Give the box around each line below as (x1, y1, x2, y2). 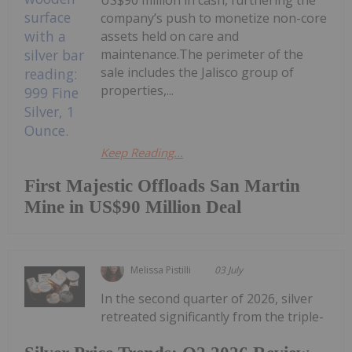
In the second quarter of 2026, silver (101, 290, 313, 308)
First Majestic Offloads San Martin (24, 176, 300, 196)
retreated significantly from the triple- (101, 308, 324, 326)
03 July (214, 263, 244, 277)
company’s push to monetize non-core (101, 9, 328, 27)
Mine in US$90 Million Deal (24, 197, 241, 218)
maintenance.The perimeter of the (101, 46, 304, 64)
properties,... (101, 82, 174, 100)
